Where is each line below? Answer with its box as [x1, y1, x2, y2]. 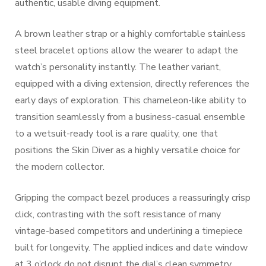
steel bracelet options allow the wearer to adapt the [15, 44, 238, 57]
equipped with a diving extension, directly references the [15, 77, 249, 90]
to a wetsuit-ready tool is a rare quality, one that [15, 127, 218, 140]
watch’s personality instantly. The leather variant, [15, 61, 221, 74]
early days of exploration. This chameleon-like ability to [15, 94, 246, 107]
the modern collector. [15, 160, 104, 173]
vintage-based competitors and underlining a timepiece [15, 224, 243, 237]
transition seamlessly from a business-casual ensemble [15, 110, 245, 123]
